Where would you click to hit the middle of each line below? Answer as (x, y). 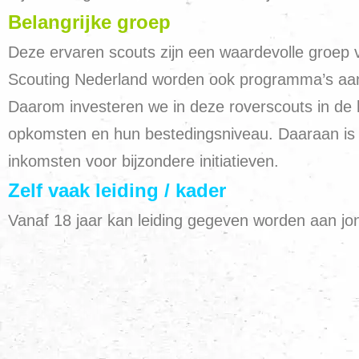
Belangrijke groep (89, 22)
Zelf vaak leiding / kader (117, 190)
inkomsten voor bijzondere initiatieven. (146, 161)
